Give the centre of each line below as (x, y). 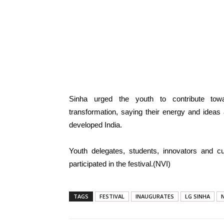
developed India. (95, 125)
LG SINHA (197, 196)
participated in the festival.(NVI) (120, 164)
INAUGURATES (155, 196)
